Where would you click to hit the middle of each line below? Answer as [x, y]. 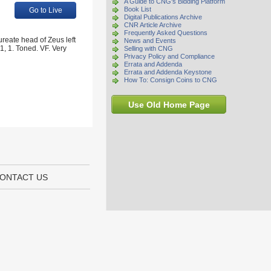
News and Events [150, 41]
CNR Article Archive [153, 25]
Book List [138, 9]
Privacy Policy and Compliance [169, 56]
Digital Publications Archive [163, 17]
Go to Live [45, 10]
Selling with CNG [149, 48]
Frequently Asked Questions [166, 33]
